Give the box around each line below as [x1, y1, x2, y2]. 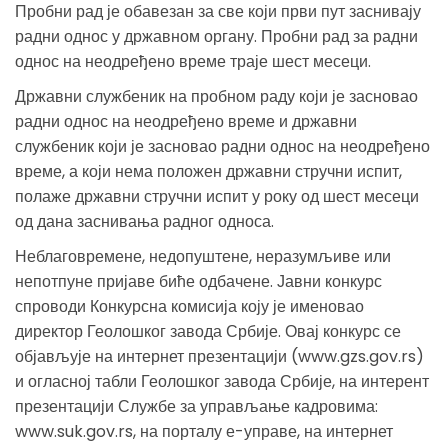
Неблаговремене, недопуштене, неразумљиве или [15, 244, 391, 268]
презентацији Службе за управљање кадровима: [15, 394, 378, 418]
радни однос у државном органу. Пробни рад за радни [15, 24, 418, 48]
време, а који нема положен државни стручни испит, [15, 159, 402, 183]
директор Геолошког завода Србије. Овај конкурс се [15, 319, 401, 343]
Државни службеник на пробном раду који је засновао [15, 84, 418, 108]
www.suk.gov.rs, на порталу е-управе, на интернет [15, 419, 393, 443]
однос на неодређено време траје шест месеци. [15, 49, 371, 73]
